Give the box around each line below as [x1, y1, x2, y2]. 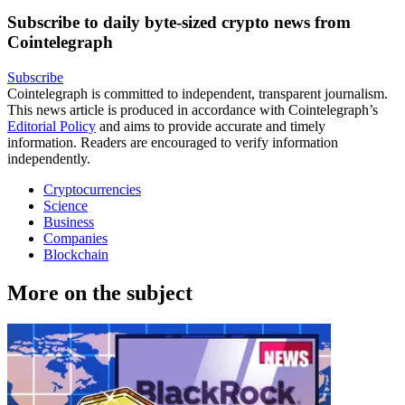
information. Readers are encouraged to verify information [7, 134, 338, 150]
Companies [43, 230, 108, 246]
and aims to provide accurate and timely [96, 118, 325, 134]
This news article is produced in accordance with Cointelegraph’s [7, 101, 378, 118]
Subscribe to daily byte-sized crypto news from [7, 13, 351, 33]
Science [43, 197, 88, 213]
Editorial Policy [7, 118, 96, 134]
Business [43, 213, 94, 230]
